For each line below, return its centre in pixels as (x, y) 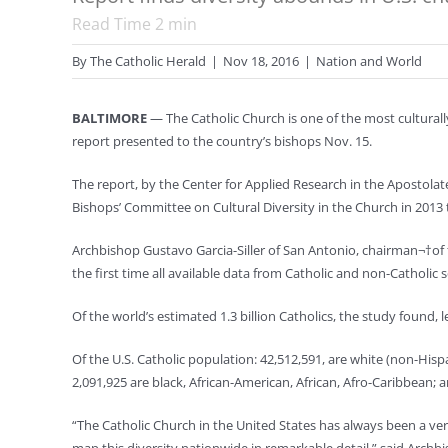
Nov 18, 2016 (261, 61)
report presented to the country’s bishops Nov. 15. (222, 141)
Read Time (113, 24)
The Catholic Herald (148, 61)
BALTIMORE (109, 118)
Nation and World (369, 61)
